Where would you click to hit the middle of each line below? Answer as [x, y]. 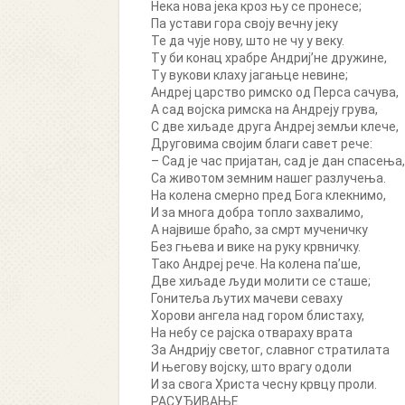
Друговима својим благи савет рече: [262, 144]
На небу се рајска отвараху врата [252, 333]
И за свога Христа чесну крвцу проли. [264, 384]
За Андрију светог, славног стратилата [270, 350]
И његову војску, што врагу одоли [251, 367]
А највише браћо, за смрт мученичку [259, 230]
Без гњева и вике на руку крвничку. [256, 247]
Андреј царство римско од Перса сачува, [275, 92]
